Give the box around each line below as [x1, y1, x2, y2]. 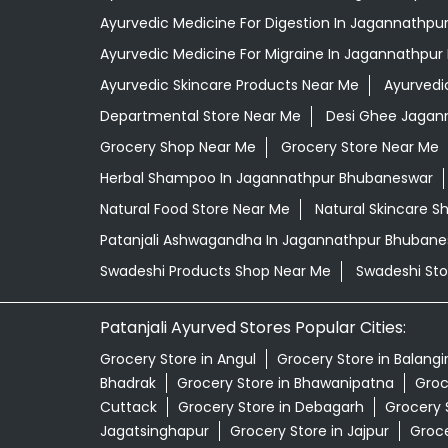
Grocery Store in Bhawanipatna [176, 373, 394, 394]
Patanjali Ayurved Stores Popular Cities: [99, 316, 406, 340]
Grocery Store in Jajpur [229, 421, 389, 442]
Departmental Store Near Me [99, 106, 301, 127]
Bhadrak [99, 373, 156, 394]
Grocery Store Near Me [280, 137, 439, 158]
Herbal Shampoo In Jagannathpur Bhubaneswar [99, 168, 433, 189]
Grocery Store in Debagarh [177, 397, 364, 418]
